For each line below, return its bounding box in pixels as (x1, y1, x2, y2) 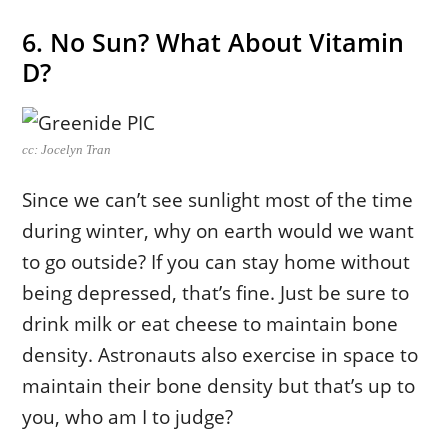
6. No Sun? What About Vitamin (22, 24, 405, 59)
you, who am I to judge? (22, 402, 234, 430)
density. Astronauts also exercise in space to (22, 340, 419, 368)
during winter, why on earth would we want (22, 216, 415, 244)
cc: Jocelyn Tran (22, 141, 112, 157)
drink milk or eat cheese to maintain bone (22, 309, 399, 337)
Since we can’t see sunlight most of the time (22, 185, 414, 213)
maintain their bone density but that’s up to (22, 371, 416, 399)
